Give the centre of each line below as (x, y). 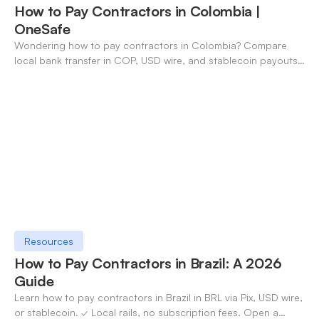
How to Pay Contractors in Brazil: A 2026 (148, 263)
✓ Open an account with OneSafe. (94, 75)
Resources (48, 241)
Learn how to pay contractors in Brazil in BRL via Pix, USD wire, (158, 298)
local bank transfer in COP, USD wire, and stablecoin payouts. (157, 60)
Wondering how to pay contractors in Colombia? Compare (151, 45)
